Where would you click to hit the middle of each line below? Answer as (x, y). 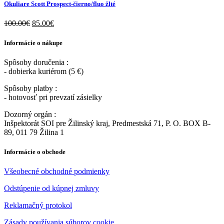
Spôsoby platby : (30, 88)
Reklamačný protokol (38, 205)
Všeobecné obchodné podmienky (57, 171)
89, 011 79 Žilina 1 (34, 132)
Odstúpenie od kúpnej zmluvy (51, 188)
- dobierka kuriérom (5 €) (44, 71)
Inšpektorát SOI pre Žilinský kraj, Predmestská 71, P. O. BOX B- (107, 123)
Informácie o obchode (35, 152)
